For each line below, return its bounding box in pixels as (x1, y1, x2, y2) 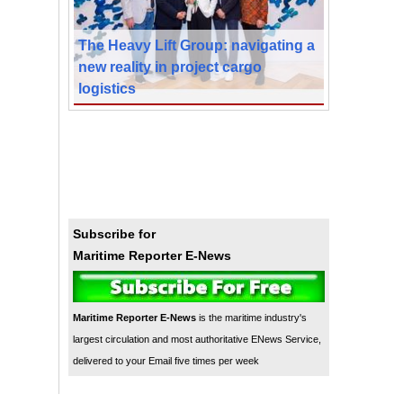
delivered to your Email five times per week (73, 354, 259, 366)
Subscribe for (73, 226, 156, 241)
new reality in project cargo (78, 58, 262, 75)
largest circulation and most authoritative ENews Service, (73, 333, 321, 345)
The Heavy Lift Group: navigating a (78, 36, 315, 53)
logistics (78, 79, 136, 96)
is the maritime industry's (196, 311, 307, 323)
